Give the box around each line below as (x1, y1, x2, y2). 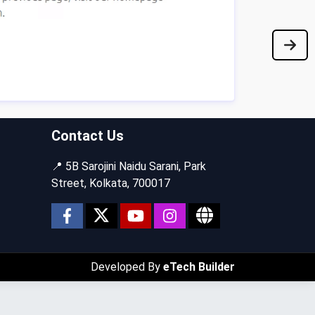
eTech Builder (163, 259, 235, 274)
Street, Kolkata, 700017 (51, 176, 170, 190)
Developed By (91, 259, 163, 274)
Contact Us (51, 127, 124, 144)
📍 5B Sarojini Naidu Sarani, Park (51, 159, 206, 173)
